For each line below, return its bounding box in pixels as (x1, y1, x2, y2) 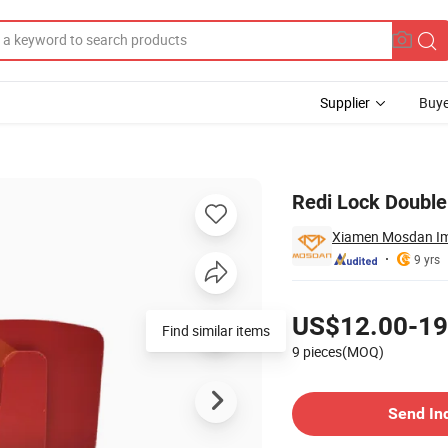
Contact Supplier (291, 373, 394, 393)
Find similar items (162, 321, 270, 340)
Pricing (291, 287, 334, 307)
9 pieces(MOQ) (292, 341, 384, 361)
